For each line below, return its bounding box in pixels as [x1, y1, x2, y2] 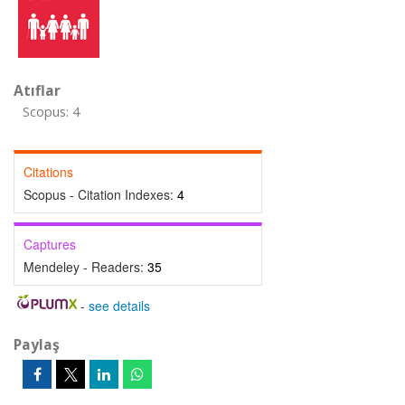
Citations [24, 163, 73, 181]
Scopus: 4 [23, 103, 80, 120]
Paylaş [14, 334, 60, 354]
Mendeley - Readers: [24, 258, 147, 276]
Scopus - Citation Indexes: [24, 185, 177, 203]
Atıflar [14, 80, 61, 100]
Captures [24, 235, 76, 253]
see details [88, 297, 150, 315]
